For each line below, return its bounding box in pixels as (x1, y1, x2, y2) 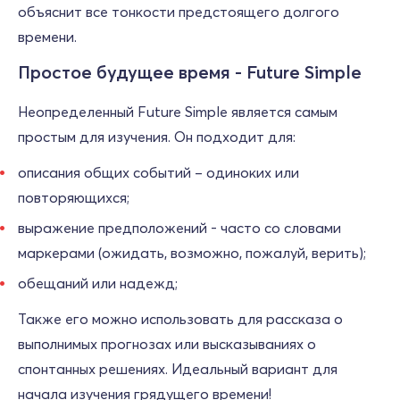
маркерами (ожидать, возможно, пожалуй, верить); (18, 244, 366, 262)
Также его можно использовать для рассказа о (18, 310, 343, 328)
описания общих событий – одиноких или (18, 163, 299, 181)
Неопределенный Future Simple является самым (18, 103, 337, 121)
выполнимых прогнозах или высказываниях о (18, 335, 316, 353)
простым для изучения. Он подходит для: (18, 128, 296, 146)
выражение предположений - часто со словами (18, 219, 341, 237)
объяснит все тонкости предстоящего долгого (18, 3, 339, 21)
